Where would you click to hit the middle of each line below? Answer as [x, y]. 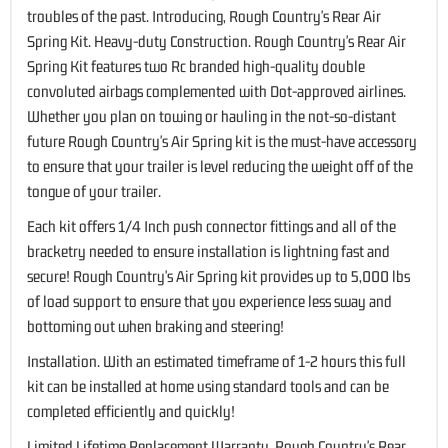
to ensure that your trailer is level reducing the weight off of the [220, 165]
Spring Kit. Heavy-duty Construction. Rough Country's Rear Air [216, 40]
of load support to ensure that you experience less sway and [209, 300]
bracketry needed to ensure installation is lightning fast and [208, 250]
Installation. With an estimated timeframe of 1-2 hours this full [216, 360]
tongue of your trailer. [94, 190]
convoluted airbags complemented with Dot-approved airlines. [216, 90]
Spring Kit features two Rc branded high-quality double [196, 65]
